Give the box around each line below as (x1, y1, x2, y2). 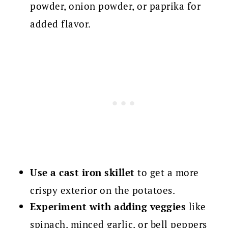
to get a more (134, 166, 199, 179)
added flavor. (30, 18, 91, 31)
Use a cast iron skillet (30, 166, 135, 179)
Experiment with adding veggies (30, 201, 186, 213)
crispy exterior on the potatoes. (30, 184, 176, 197)
